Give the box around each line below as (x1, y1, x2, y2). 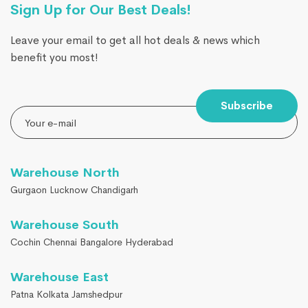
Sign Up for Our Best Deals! (10, 1, 191, 19)
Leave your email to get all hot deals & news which (10, 33, 260, 47)
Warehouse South (10, 217, 119, 232)
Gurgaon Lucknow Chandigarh (10, 184, 138, 196)
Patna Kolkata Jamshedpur (10, 288, 122, 300)
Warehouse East (10, 269, 109, 285)
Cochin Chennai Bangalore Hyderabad (10, 236, 173, 248)
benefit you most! (10, 50, 98, 65)
